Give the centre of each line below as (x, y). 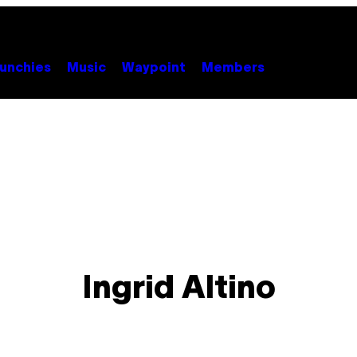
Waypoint (154, 68)
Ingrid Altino (178, 290)
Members (233, 68)
